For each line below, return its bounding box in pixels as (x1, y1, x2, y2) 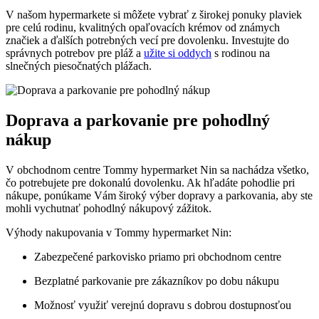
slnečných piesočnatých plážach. (6, 60, 152, 73)
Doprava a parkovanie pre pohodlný (6, 110, 270, 130)
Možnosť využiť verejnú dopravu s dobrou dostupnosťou (34, 298, 291, 311)
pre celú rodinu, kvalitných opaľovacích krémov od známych (6, 21, 280, 34)
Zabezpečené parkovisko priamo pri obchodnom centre (34, 250, 281, 263)
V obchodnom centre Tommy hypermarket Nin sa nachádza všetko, (6, 163, 309, 176)
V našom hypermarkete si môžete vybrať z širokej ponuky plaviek (6, 9, 302, 21)
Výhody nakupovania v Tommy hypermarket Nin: (6, 226, 231, 239)
